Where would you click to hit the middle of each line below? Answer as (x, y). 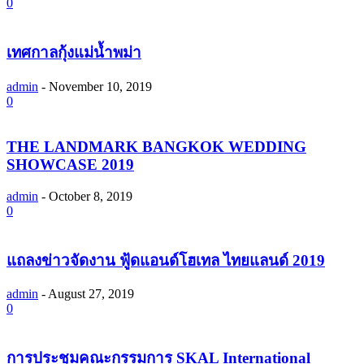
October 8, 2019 (91, 196)
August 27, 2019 (91, 294)
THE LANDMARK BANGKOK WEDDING (156, 147)
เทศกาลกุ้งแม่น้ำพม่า (74, 52)
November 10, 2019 (100, 86)
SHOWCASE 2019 (70, 165)
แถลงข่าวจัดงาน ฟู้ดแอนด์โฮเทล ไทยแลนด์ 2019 (166, 260)
